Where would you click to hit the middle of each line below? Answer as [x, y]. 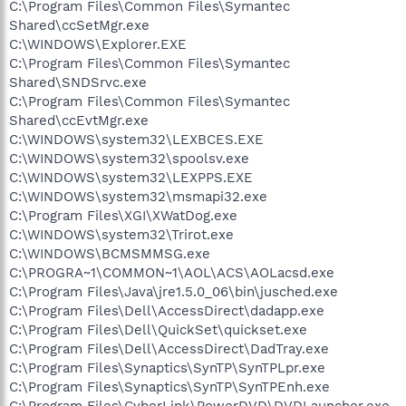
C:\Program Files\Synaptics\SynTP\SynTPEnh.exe [169, 387]
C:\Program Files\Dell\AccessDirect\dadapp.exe [167, 310]
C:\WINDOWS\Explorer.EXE [98, 44]
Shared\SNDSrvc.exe [78, 82]
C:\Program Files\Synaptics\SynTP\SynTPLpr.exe [167, 367]
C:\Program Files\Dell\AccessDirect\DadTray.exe [169, 348]
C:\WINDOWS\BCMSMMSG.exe [110, 253]
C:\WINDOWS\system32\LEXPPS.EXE [131, 177]
